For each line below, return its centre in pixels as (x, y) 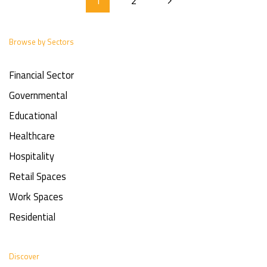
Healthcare (32, 135)
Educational (33, 115)
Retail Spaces (38, 176)
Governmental (38, 95)
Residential (32, 216)
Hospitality (32, 156)
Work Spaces (36, 196)
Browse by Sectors (41, 41)
